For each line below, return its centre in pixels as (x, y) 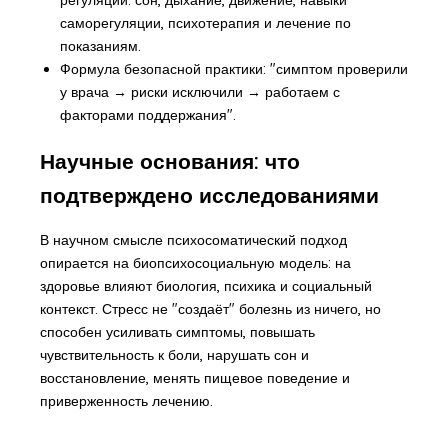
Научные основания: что (169, 160)
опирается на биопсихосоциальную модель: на (195, 263)
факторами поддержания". (147, 114)
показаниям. (100, 45)
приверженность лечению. (126, 401)
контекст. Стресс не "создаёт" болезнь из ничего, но (210, 309)
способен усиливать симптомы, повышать (177, 332)
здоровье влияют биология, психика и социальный (205, 286)
